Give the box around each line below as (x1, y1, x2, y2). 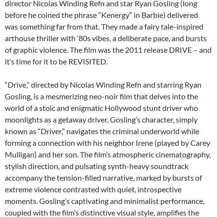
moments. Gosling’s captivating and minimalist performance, (5, 196, 204, 206)
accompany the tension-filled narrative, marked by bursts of (5, 173, 202, 183)
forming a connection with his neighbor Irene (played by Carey (5, 138, 210, 148)
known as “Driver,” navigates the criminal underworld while (5, 126, 199, 136)
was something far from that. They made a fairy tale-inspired (5, 22, 203, 31)
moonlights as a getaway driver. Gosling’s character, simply (5, 115, 198, 124)
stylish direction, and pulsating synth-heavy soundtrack (5, 161, 188, 171)
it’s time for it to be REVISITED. (5, 57, 108, 66)
